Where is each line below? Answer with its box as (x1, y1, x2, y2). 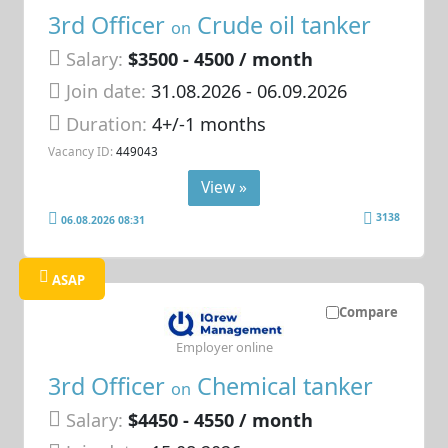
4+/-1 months (152, 111, 267, 136)
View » (201, 175, 247, 198)
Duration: (66, 111, 153, 136)
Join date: (66, 79, 147, 104)
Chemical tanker (191, 369, 374, 402)
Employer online (175, 338, 273, 357)
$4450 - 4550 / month (128, 407, 314, 432)
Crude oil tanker (191, 8, 372, 41)
